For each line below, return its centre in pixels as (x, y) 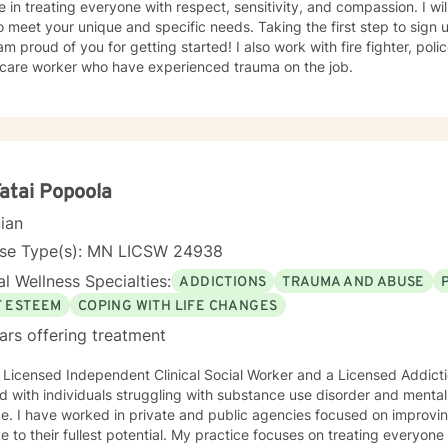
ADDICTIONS (223, 282)
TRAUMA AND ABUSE (353, 282)
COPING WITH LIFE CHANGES (177, 306)
